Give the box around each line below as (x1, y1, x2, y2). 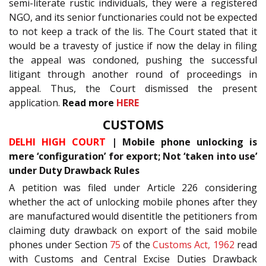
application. (9, 96, 62, 110)
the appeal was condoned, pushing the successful (9, 53, 257, 67)
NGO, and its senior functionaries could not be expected (9, 11, 257, 24)
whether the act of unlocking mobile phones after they (9, 195, 257, 208)
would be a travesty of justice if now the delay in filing (9, 39, 257, 53)
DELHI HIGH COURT (9, 135, 106, 148)
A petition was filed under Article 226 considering (9, 180, 257, 194)
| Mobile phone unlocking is (105, 135, 258, 148)
